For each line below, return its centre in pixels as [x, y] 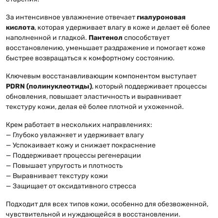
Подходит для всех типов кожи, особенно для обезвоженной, [107, 204]
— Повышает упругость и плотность [64, 165]
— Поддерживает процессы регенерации [73, 155]
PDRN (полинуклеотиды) [49, 86]
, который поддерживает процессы [149, 86]
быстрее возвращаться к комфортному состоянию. [90, 58]
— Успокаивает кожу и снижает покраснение [81, 145]
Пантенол [106, 37]
